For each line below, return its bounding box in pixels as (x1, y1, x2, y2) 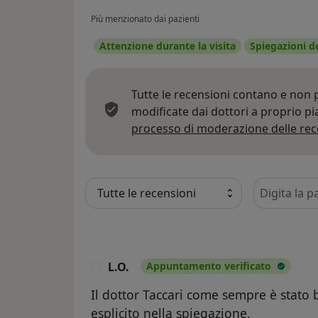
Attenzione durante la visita (99, 39, 236, 53)
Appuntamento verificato (146, 259, 271, 273)
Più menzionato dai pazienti (91, 13, 199, 26)
